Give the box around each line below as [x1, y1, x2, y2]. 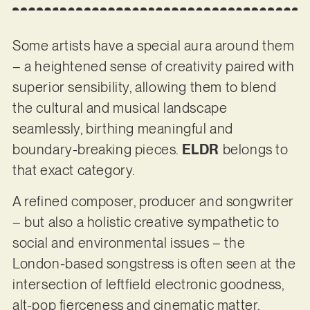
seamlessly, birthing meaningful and [12, 120, 233, 138]
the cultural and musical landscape [12, 100, 228, 117]
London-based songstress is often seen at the [12, 255, 296, 272]
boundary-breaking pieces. [12, 141, 182, 158]
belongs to [219, 141, 289, 158]
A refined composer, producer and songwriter [12, 192, 294, 210]
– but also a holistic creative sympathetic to [12, 213, 280, 230]
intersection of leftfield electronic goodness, [12, 275, 284, 293]
